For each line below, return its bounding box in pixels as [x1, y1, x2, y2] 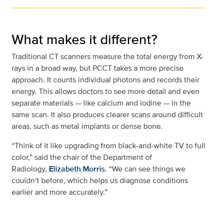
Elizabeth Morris [49, 163, 105, 175]
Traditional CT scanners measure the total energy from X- [12, 51, 203, 62]
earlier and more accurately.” [12, 186, 108, 198]
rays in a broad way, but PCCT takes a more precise [12, 62, 184, 74]
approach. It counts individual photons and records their [12, 74, 200, 86]
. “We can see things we [105, 163, 186, 175]
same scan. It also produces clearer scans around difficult [12, 109, 203, 121]
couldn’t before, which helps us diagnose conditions [12, 175, 188, 186]
